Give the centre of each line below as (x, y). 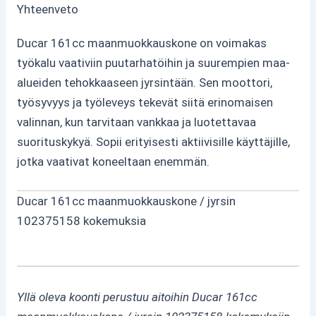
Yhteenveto (48, 9)
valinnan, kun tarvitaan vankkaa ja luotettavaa (137, 122)
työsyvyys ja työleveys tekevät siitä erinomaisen (145, 102)
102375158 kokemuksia (82, 221)
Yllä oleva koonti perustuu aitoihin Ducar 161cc (138, 297)
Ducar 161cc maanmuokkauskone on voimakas (142, 43)
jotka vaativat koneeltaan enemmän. (114, 162)
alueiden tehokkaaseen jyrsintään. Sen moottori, (145, 83)
